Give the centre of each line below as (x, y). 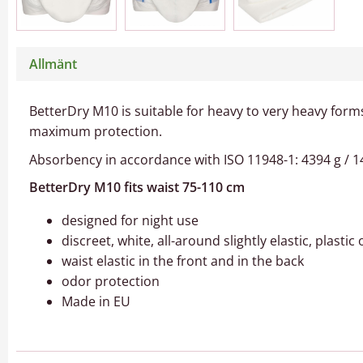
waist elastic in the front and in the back (183, 261)
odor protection (111, 282)
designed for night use (130, 221)
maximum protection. (96, 131)
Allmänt (53, 64)
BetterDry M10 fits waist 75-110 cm (137, 188)
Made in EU (96, 302)
